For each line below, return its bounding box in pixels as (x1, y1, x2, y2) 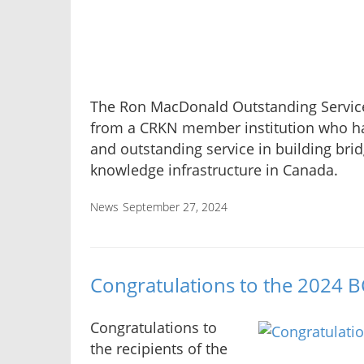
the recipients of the (90, 339, 227, 359)
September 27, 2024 (123, 198, 227, 214)
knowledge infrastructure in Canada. (90, 159, 338, 180)
